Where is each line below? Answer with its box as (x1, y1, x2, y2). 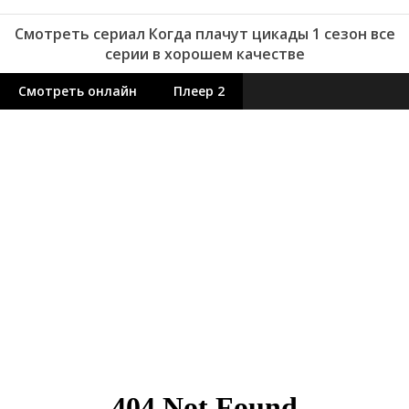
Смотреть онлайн (18, 82, 137, 100)
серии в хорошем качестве (104, 44, 305, 65)
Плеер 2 (173, 82, 225, 100)
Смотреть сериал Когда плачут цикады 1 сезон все (14, 24, 395, 45)
